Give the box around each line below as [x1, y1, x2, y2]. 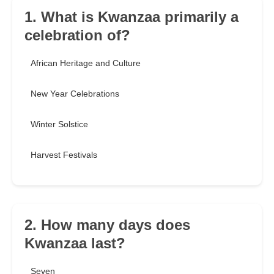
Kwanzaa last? [24, 235, 125, 252]
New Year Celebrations [31, 89, 119, 99]
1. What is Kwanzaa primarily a [24, 9, 239, 26]
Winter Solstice [31, 119, 88, 130]
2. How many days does [24, 217, 190, 234]
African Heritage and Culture [31, 58, 141, 68]
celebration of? [24, 27, 130, 44]
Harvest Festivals [31, 150, 97, 160]
